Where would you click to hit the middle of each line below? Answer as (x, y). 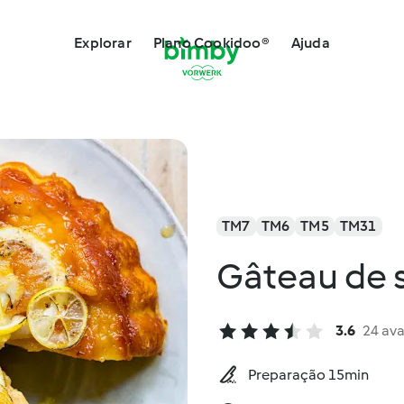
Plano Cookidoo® (211, 43)
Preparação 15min (308, 374)
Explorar (103, 43)
